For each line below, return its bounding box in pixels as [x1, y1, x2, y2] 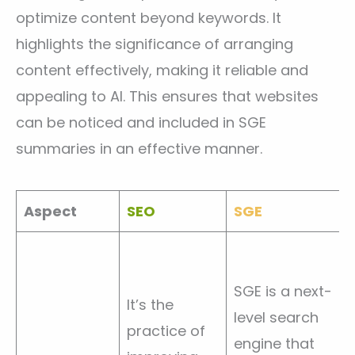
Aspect [24, 200, 77, 221]
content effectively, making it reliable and [16, 59, 308, 80]
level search [234, 307, 319, 327]
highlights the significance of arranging [16, 33, 293, 54]
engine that [234, 333, 315, 353]
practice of [127, 320, 205, 341]
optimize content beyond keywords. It [16, 7, 281, 28]
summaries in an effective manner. [16, 138, 262, 158]
